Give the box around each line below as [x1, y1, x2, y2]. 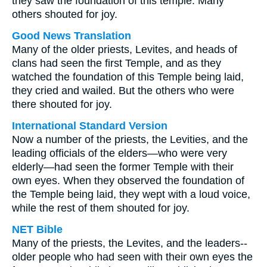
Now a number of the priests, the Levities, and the [12, 133, 248, 145]
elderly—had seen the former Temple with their [12, 161, 234, 173]
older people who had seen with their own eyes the [12, 251, 253, 263]
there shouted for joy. [12, 98, 112, 110]
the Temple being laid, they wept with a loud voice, [12, 188, 250, 200]
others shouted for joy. [12, 8, 117, 20]
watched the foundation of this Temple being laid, [12, 71, 244, 83]
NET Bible [12, 223, 63, 235]
